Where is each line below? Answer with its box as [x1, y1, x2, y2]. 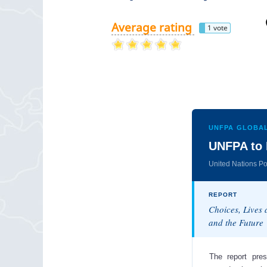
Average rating [111, 19, 192, 36]
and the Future [209, 216, 263, 229]
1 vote [207, 23, 228, 33]
